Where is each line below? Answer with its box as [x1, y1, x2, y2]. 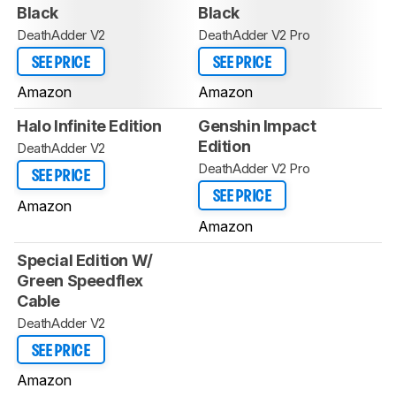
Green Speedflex [17, 270, 143, 290]
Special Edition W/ [17, 250, 153, 270]
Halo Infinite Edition [17, 117, 162, 136]
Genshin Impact [198, 117, 316, 136]
